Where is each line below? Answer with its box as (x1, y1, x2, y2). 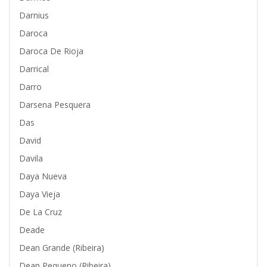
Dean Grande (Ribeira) (19, 242, 104, 253)
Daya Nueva (19, 170, 67, 182)
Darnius (19, 10, 49, 21)
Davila (19, 153, 43, 164)
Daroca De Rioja (19, 45, 83, 57)
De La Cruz (19, 206, 62, 218)
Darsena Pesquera (19, 99, 91, 110)
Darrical (19, 63, 49, 74)
